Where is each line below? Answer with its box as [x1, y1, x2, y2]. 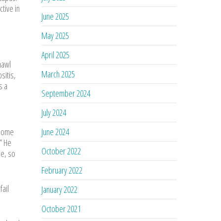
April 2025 [41, 48, 70, 61]
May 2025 [41, 29, 70, 41]
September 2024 [41, 87, 91, 99]
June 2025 [41, 10, 70, 22]
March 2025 [41, 68, 75, 80]
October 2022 [41, 145, 81, 157]
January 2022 [41, 183, 78, 195]
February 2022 [41, 164, 83, 176]
